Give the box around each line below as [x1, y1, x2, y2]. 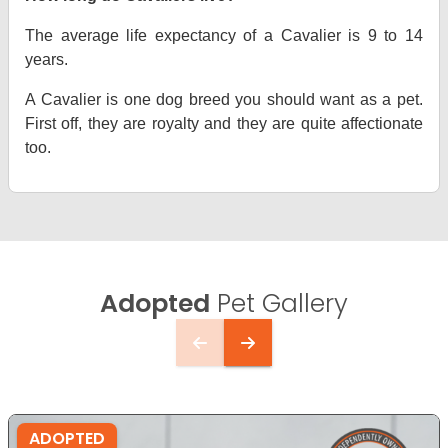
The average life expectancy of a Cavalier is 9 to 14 [25, 26, 423, 44]
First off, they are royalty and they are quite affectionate [25, 114, 423, 132]
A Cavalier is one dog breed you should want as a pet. [25, 90, 423, 108]
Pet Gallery [210, 285, 348, 321]
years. [25, 50, 68, 68]
